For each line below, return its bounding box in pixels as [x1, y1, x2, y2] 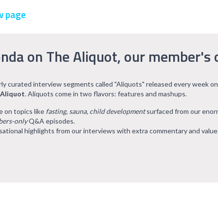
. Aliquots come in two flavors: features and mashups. [25, 90, 187, 98]
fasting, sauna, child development [46, 107, 145, 115]
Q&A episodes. [27, 117, 75, 125]
